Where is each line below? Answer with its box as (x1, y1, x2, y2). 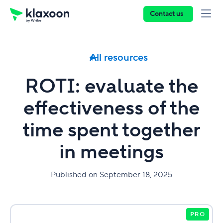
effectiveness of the (23, 96, 200, 121)
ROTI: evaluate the (25, 74, 198, 99)
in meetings (59, 139, 164, 165)
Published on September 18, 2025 (51, 170, 172, 180)
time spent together (22, 117, 201, 143)
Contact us (150, 9, 183, 18)
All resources (89, 51, 148, 64)
